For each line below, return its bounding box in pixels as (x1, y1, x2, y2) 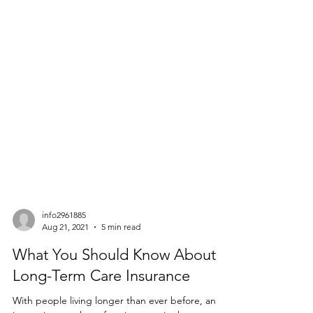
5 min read (101, 249, 140, 260)
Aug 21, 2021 (42, 249, 89, 260)
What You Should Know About (13, 273, 216, 292)
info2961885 (42, 238, 86, 248)
